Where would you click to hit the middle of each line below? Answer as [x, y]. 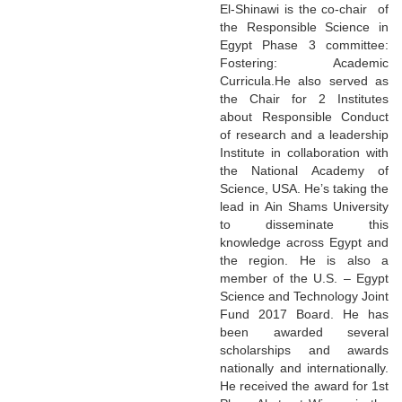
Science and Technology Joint [304, 296]
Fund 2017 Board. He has [304, 314]
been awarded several [304, 332]
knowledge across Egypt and [304, 242]
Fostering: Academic [304, 62]
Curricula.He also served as [304, 80]
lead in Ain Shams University [304, 206]
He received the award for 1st [304, 385]
